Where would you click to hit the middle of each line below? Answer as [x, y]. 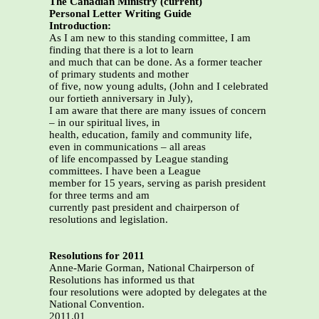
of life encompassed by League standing [139, 159]
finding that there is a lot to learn [121, 50]
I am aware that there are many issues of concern [158, 111]
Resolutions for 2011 [97, 256]
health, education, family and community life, [151, 135]
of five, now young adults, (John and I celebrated [159, 87]
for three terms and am [99, 195]
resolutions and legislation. [109, 220]
